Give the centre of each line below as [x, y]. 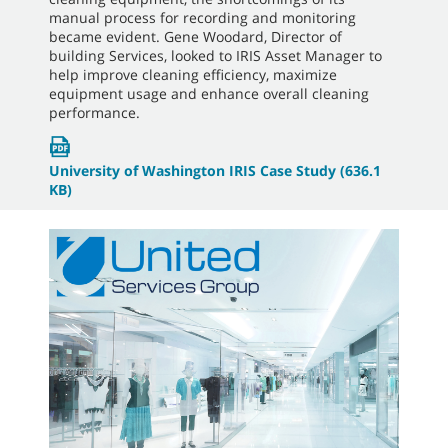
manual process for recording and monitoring [202, 18]
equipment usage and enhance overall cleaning [209, 94]
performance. [94, 113]
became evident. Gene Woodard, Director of [195, 37]
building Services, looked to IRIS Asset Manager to [215, 56]
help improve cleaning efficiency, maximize [193, 75]
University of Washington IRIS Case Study [192, 171]
